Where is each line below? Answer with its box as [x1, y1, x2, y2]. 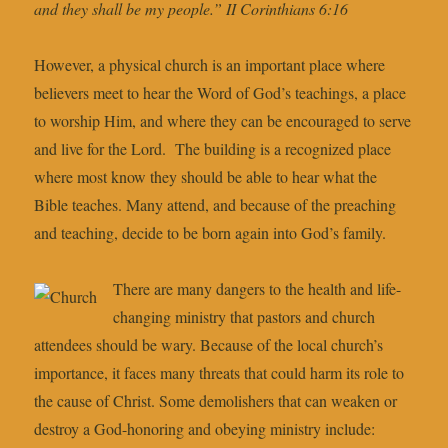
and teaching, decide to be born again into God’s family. [34, 222, 387, 244]
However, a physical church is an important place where [34, 54, 386, 76]
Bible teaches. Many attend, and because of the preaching [34, 194, 397, 216]
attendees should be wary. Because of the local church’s [34, 334, 384, 356]
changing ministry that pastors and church [113, 306, 376, 328]
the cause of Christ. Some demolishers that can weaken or [34, 390, 398, 412]
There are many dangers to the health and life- [113, 278, 402, 300]
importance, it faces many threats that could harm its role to [34, 362, 405, 384]
